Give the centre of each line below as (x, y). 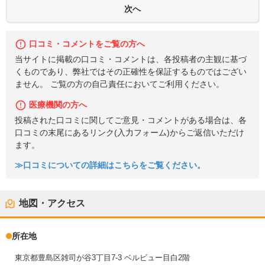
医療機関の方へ (58, 105)
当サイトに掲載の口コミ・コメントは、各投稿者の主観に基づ (131, 60)
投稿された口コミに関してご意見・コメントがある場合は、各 (131, 120)
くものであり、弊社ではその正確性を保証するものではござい (131, 72)
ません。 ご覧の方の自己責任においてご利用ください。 (119, 85)
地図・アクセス (52, 203)
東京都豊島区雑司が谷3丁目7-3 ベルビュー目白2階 (102, 258)
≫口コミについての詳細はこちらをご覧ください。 (110, 166)
